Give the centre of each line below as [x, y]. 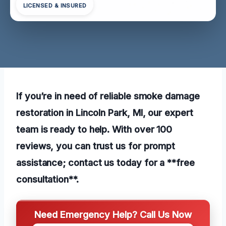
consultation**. [47, 179]
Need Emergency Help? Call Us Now [113, 214]
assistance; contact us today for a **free [105, 162]
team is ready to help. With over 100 [94, 129]
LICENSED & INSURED [55, 6]
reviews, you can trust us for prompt [96, 146]
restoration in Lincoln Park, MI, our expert [105, 112]
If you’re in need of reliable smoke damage [108, 96]
